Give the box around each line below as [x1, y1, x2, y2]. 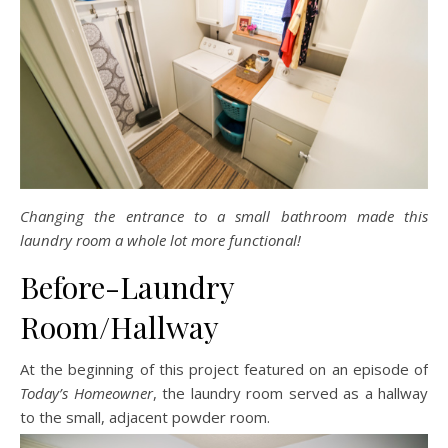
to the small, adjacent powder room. [20, 407, 270, 428]
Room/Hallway [20, 307, 219, 348]
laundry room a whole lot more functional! [20, 230, 301, 251]
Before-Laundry [20, 267, 234, 308]
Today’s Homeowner [20, 383, 153, 404]
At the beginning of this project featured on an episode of [20, 359, 428, 380]
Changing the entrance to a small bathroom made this [20, 206, 428, 227]
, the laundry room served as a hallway [152, 383, 428, 404]
